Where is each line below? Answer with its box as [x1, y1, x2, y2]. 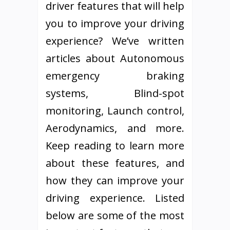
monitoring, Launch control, [46, 104, 184, 118]
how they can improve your [46, 174, 184, 187]
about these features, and [46, 156, 184, 170]
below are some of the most [46, 208, 184, 222]
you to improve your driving [46, 16, 184, 30]
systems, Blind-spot [46, 86, 184, 100]
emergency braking [46, 69, 184, 83]
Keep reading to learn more [46, 139, 184, 152]
